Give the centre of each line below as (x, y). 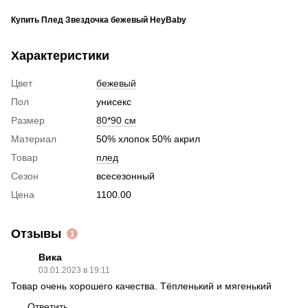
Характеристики (60, 55)
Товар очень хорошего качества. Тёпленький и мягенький (141, 286)
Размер (28, 120)
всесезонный (125, 176)
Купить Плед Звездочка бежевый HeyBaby (99, 20)
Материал (34, 139)
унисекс (114, 101)
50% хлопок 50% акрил (148, 139)
